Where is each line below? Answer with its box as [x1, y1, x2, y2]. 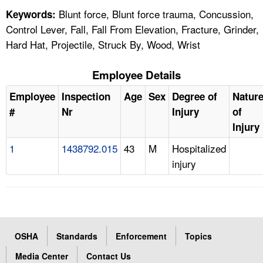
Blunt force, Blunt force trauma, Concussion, [56, 6, 254, 21]
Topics [185, 230, 212, 242]
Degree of [172, 89, 217, 103]
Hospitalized [172, 140, 226, 156]
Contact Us [86, 249, 131, 262]
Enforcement [116, 230, 167, 242]
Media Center [15, 249, 68, 262]
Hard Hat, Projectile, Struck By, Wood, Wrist [6, 36, 200, 52]
